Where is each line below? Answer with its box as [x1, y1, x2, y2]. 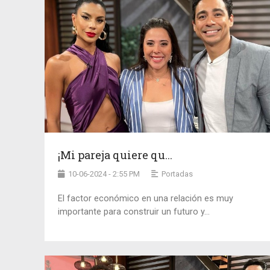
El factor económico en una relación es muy [57, 193, 233, 204]
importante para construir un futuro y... [57, 206, 210, 217]
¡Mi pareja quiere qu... [57, 147, 172, 162]
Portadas [161, 169, 193, 178]
